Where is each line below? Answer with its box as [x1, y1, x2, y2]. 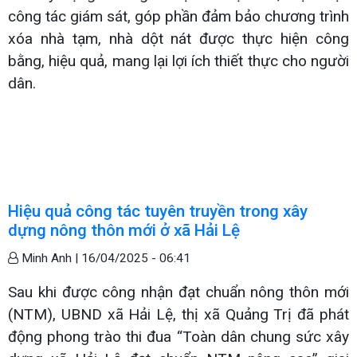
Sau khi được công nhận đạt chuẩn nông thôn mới [8, 282, 349, 301]
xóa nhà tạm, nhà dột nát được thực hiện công [8, 29, 349, 48]
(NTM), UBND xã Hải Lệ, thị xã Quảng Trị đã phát [8, 304, 349, 324]
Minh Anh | [18, 250, 81, 265]
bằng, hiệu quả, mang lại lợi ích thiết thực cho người [8, 51, 349, 70]
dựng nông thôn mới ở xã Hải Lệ [8, 220, 240, 240]
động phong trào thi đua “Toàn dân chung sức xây [8, 327, 349, 346]
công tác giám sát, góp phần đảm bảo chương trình [8, 6, 349, 25]
